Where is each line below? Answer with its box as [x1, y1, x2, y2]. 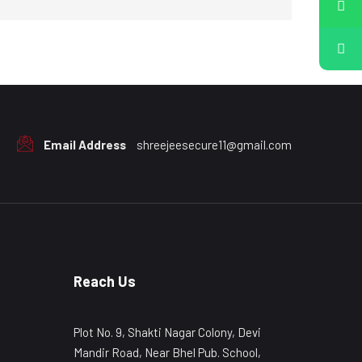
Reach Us [74, 272, 136, 290]
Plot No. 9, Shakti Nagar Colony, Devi [74, 325, 261, 339]
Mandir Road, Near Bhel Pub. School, [74, 345, 261, 360]
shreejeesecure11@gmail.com [134, 137, 292, 152]
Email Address [44, 137, 126, 152]
